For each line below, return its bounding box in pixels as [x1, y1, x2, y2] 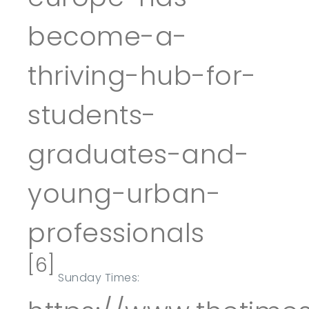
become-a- [28, 18, 188, 54]
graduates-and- [28, 136, 249, 172]
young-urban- [28, 175, 221, 212]
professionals [28, 215, 205, 251]
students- [28, 97, 157, 133]
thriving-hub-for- [28, 57, 257, 94]
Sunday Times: [54, 270, 140, 286]
